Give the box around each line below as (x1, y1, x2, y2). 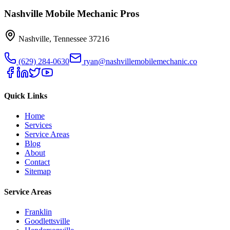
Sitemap (25, 167, 51, 176)
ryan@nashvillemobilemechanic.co (84, 56, 197, 66)
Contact (25, 158, 50, 167)
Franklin (25, 207, 52, 216)
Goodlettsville (25, 216, 70, 225)
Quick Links (4, 91, 47, 101)
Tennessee (53, 34, 87, 43)
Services (25, 121, 52, 130)
